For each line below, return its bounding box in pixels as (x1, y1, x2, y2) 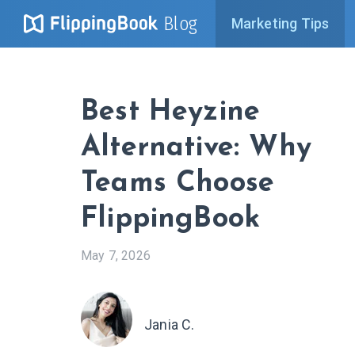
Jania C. (144, 316, 195, 333)
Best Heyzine (81, 98, 261, 127)
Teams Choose (81, 170, 275, 198)
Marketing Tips (231, 15, 330, 32)
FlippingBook (81, 205, 261, 234)
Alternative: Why (81, 134, 311, 162)
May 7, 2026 (81, 247, 151, 263)
